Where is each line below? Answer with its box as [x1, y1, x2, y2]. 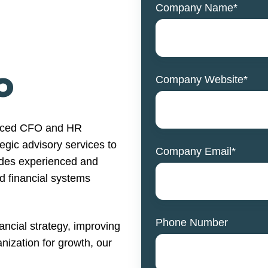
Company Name [156, 1, 233, 14]
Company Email [156, 145, 232, 157]
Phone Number [156, 217, 228, 229]
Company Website [156, 73, 243, 86]
